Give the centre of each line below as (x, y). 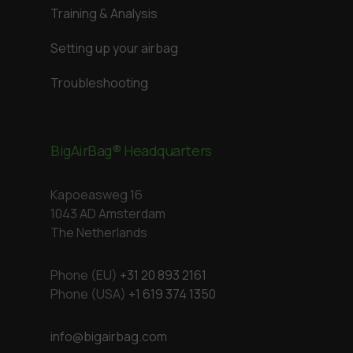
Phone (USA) (89, 294)
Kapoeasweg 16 (97, 195)
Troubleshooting (99, 83)
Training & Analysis (104, 13)
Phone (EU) (85, 275)
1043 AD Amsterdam (108, 214)
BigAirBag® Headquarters (131, 150)
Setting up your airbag (114, 48)
